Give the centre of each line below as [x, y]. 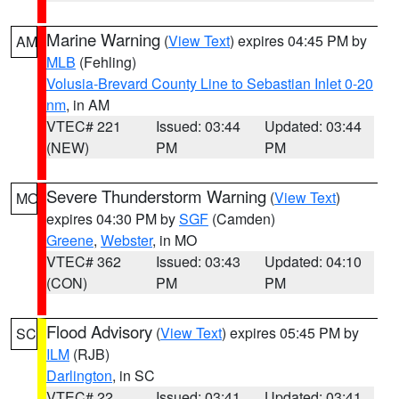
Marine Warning [103, 39]
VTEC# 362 [84, 261]
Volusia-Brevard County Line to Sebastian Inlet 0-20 [210, 83]
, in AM [88, 105]
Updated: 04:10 [313, 261]
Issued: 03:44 [198, 126]
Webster [126, 240]
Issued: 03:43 [198, 261]
